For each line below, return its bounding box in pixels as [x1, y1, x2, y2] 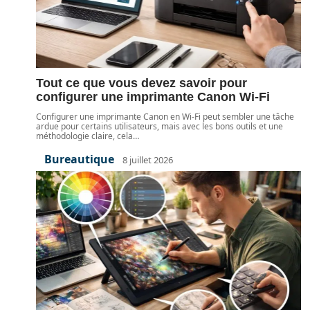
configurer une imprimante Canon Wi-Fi [36, 90, 270, 104]
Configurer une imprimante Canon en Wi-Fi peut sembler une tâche [36, 111, 294, 122]
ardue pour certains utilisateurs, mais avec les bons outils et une [36, 120, 283, 132]
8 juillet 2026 [122, 153, 173, 166]
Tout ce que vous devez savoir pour [36, 76, 247, 90]
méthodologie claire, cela [36, 130, 133, 142]
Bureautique [44, 152, 114, 167]
